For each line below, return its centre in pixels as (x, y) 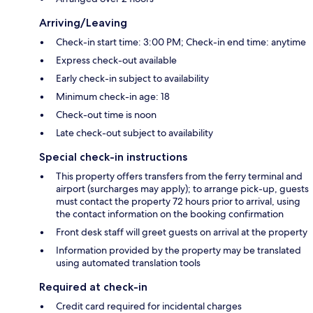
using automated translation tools (128, 262)
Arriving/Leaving (83, 22)
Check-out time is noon (106, 114)
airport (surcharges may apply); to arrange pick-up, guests (182, 188)
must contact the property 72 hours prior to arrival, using (178, 201)
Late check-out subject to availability (134, 132)
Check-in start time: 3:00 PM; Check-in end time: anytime (181, 42)
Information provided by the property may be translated (179, 250)
